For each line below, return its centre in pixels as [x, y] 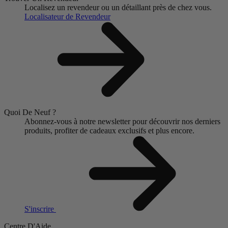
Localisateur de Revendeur [67, 17]
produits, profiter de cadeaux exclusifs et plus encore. [109, 131]
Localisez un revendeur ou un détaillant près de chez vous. [118, 8]
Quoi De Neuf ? [30, 112]
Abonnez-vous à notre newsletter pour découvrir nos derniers [122, 122]
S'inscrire [40, 209]
